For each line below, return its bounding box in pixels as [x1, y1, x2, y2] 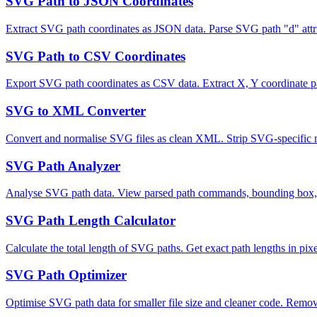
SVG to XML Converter [6, 103, 146, 119]
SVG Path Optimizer [6, 267, 127, 283]
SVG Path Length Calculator [6, 212, 175, 228]
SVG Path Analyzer [6, 158, 120, 173]
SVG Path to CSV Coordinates [6, 48, 185, 64]
